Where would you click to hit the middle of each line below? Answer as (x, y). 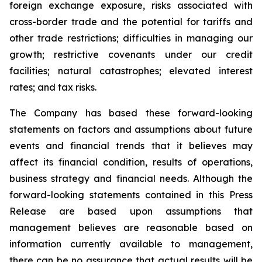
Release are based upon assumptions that (131, 211)
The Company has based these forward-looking (131, 113)
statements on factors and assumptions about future (131, 129)
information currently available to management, (131, 244)
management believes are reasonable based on (131, 227)
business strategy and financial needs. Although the (131, 178)
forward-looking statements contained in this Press (131, 195)
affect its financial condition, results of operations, (131, 162)
